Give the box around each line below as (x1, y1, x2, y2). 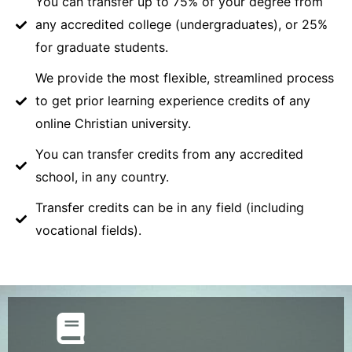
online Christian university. (35, 115, 191, 132)
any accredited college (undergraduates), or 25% (35, 16, 328, 33)
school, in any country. (35, 169, 169, 185)
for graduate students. (35, 39, 168, 56)
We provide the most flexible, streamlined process (35, 70, 334, 86)
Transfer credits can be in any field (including (35, 200, 304, 216)
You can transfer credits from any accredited (35, 146, 303, 163)
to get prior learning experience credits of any (35, 93, 310, 109)
